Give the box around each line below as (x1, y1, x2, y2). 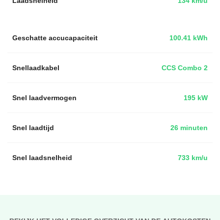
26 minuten (170, 122, 208, 133)
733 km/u (178, 152, 208, 163)
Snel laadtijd (12, 122, 54, 133)
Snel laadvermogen (12, 92, 77, 103)
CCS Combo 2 (162, 62, 208, 73)
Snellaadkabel (12, 62, 59, 73)
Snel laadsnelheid (12, 152, 72, 163)
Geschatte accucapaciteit (12, 32, 98, 43)
